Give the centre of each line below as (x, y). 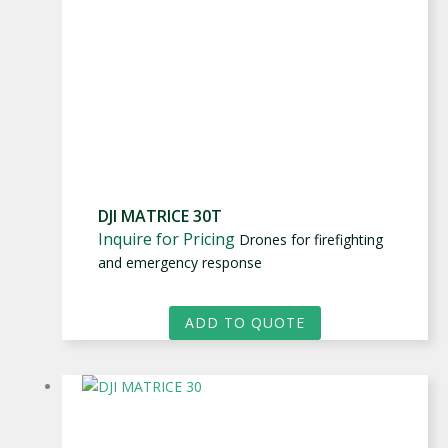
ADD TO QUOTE (245, 322)
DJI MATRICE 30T (160, 215)
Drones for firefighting (311, 239)
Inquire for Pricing (166, 238)
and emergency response (180, 262)
